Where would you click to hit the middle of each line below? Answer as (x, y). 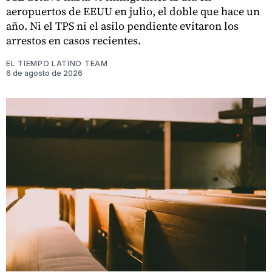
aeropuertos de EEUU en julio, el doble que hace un (133, 12)
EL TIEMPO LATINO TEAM (57, 64)
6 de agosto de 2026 (44, 73)
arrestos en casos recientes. (73, 41)
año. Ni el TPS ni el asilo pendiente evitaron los (122, 26)
